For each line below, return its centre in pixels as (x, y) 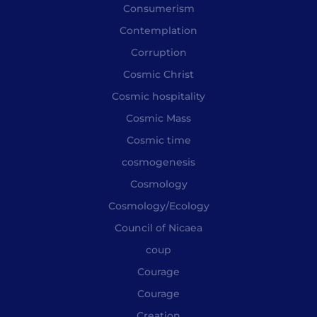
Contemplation (158, 30)
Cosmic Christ (158, 74)
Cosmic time (158, 140)
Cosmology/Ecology (158, 206)
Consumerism (158, 8)
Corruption (158, 52)
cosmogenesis (158, 162)
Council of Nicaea (158, 227)
